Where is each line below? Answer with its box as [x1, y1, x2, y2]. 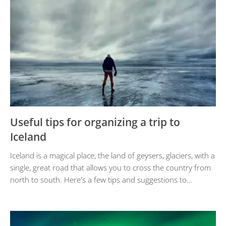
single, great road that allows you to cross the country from [10, 162, 211, 173]
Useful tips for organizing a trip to [10, 115, 180, 129]
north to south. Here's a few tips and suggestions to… [10, 174, 192, 185]
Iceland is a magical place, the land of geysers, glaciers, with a [10, 150, 215, 160]
